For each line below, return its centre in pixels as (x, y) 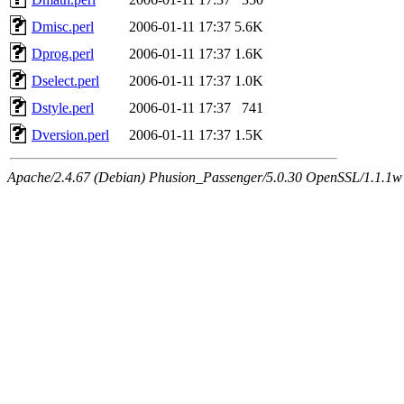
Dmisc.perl (63, 26)
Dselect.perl (65, 80)
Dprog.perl (63, 53)
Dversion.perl (70, 134)
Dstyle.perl (63, 107)
